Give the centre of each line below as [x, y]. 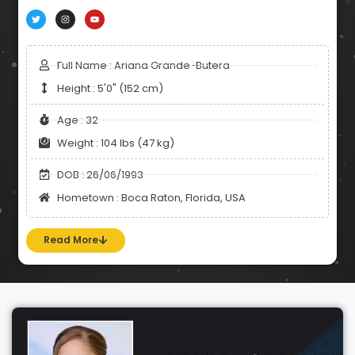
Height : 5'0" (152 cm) [110, 88]
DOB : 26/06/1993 [100, 174]
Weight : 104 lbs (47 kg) [115, 143]
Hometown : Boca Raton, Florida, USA [151, 197]
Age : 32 [77, 120]
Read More [71, 239]
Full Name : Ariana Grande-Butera [143, 65]
